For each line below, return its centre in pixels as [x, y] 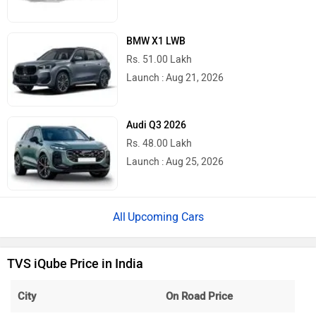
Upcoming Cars [165, 217]
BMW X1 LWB [156, 41]
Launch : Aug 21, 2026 [175, 78]
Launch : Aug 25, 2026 [175, 162]
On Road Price [199, 297]
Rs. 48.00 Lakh [159, 144]
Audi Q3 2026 [157, 126]
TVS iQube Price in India [75, 264]
